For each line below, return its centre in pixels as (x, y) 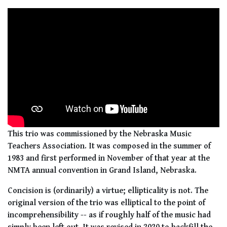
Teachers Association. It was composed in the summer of (109, 146)
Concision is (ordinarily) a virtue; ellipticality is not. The (108, 190)
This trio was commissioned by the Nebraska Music (100, 134)
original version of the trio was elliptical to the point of (106, 202)
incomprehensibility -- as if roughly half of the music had (109, 215)
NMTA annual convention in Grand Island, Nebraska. (102, 170)
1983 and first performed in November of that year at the (109, 158)
